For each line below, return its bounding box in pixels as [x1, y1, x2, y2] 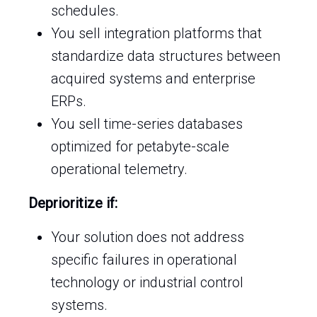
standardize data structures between [51, 47, 280, 64]
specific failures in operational [51, 251, 237, 268]
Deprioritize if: [28, 195, 117, 212]
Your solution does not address [51, 229, 244, 246]
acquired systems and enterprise [51, 70, 255, 87]
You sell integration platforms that [51, 25, 262, 42]
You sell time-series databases [51, 115, 243, 132]
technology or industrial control [51, 274, 243, 291]
